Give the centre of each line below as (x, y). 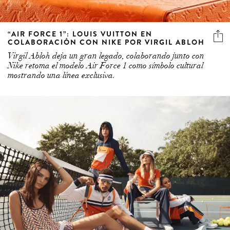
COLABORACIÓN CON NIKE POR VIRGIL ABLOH (106, 42)
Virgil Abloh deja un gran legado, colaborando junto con (106, 56)
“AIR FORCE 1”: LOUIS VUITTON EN (80, 34)
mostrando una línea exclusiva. (61, 75)
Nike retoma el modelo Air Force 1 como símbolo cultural (106, 65)
